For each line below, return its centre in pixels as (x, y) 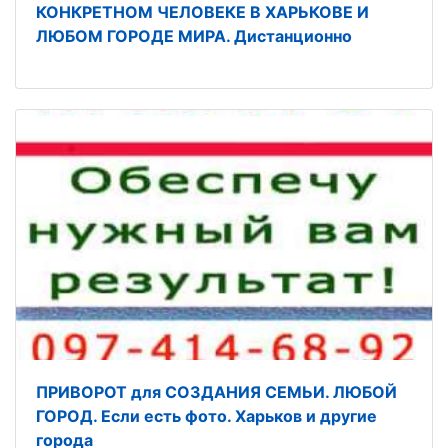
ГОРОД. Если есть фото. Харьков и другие (206, 415)
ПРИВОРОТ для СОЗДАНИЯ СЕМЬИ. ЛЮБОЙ (216, 391)
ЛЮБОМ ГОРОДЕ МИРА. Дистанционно (194, 35)
